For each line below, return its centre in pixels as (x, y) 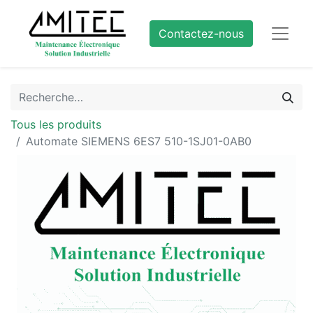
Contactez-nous (202, 34)
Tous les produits (56, 124)
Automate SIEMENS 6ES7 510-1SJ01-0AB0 (139, 141)
